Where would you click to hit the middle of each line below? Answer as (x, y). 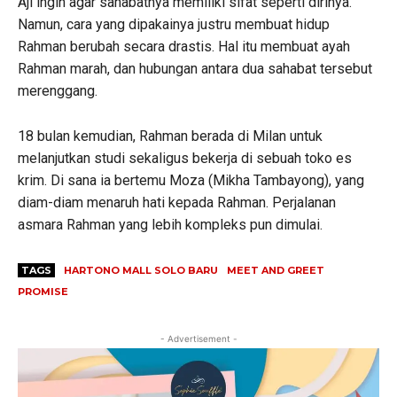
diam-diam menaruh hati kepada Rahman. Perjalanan (177, 202)
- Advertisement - (198, 338)
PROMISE (43, 291)
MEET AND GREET (276, 270)
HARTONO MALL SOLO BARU (141, 270)
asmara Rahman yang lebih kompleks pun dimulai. (170, 224)
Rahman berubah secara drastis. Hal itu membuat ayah (184, 46)
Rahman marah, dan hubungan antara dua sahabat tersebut (195, 68)
